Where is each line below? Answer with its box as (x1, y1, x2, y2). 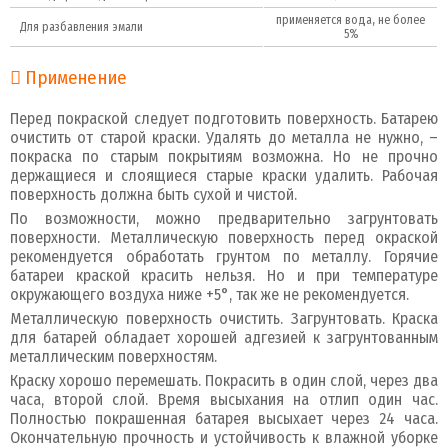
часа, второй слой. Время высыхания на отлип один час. (10, 389, 438, 409)
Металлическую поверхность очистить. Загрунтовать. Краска (10, 308, 438, 328)
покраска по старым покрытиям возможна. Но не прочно (10, 146, 438, 166)
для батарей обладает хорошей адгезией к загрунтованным (10, 327, 438, 347)
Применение (25, 66, 127, 89)
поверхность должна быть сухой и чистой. (10, 184, 297, 204)
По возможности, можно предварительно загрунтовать (10, 208, 438, 228)
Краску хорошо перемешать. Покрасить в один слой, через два (10, 370, 438, 390)
